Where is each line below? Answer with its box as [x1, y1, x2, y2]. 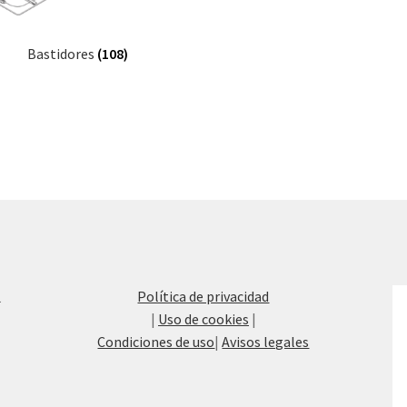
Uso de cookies [157, 309, 249, 328]
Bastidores [26, 44, 97, 63]
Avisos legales [222, 332, 310, 351]
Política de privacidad [137, 286, 270, 305]
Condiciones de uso [97, 332, 215, 351]
